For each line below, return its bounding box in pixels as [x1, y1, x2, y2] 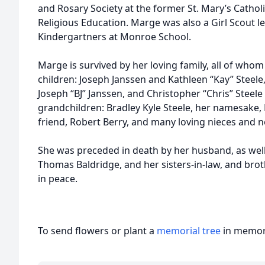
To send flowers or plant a [38, 224, 157, 237]
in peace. [38, 172, 77, 185]
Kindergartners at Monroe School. [38, 30, 193, 43]
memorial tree [157, 224, 221, 237]
